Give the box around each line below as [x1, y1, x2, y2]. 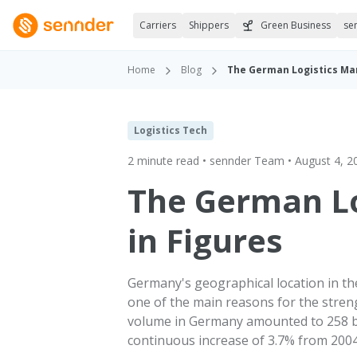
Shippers [189, 18, 229, 32]
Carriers [139, 18, 176, 32]
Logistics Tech [134, 124, 207, 137]
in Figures [127, 218, 283, 262]
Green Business [261, 18, 331, 32]
